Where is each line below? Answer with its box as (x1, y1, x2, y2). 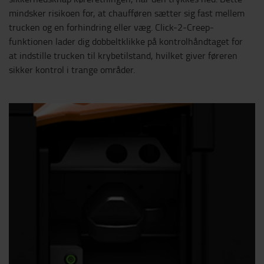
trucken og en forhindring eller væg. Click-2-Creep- (9, 21, 214, 34)
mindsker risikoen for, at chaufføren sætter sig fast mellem (9, 6, 245, 20)
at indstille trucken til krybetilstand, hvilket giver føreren (9, 49, 237, 62)
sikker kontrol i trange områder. (9, 63, 135, 77)
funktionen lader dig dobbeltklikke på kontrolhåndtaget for (9, 35, 243, 48)
